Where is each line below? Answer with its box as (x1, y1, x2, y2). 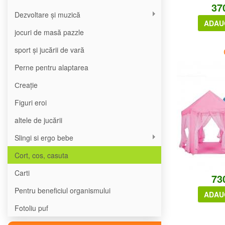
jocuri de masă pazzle (15, 27, 84, 37)
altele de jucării (15, 115, 62, 125)
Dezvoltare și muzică (15, 9, 80, 20)
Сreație (15, 79, 38, 90)
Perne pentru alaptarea (15, 62, 88, 72)
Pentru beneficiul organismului (15, 185, 110, 195)
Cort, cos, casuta (15, 150, 68, 160)
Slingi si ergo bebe (15, 132, 73, 143)
